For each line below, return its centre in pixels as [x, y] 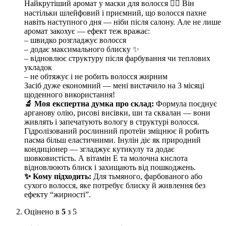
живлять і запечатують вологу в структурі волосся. [112, 122]
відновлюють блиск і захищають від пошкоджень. [110, 167]
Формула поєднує [185, 103]
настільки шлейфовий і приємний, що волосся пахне [115, 13]
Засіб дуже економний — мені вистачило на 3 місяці [114, 85]
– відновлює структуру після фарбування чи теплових [117, 58]
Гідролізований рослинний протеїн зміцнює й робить [117, 131]
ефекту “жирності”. [58, 194]
